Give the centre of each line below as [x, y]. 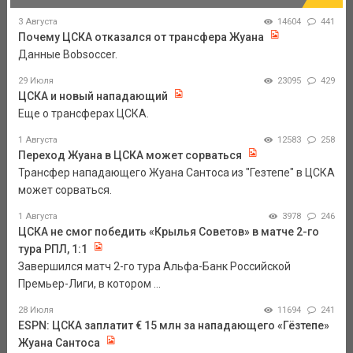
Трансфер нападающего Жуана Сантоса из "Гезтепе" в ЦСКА [176, 173]
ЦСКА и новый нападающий [93, 97]
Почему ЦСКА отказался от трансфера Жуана [141, 37]
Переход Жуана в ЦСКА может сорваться [130, 156]
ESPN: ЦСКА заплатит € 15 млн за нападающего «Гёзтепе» [173, 326]
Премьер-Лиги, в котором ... [89, 284]
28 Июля [35, 310]
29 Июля [35, 81]
